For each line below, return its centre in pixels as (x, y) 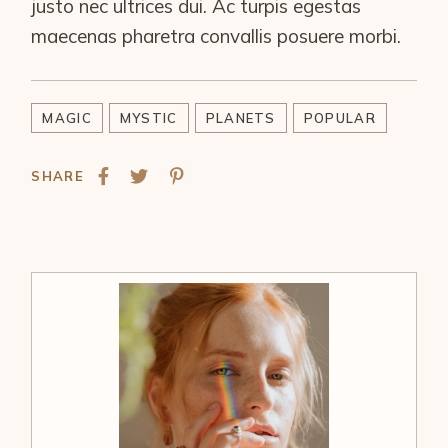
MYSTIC (148, 118)
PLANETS (240, 118)
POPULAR (339, 118)
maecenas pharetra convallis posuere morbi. (216, 36)
